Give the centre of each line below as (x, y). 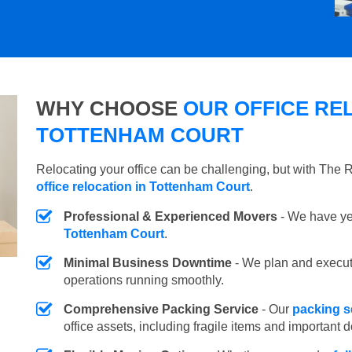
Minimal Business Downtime (148, 263)
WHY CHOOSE (107, 109)
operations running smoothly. (144, 280)
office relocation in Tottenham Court (143, 187)
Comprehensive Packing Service (161, 310)
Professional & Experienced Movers (170, 217)
